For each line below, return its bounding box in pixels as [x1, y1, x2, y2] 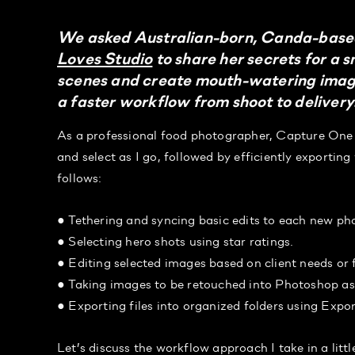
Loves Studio [57, 48, 153, 70]
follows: [57, 168, 102, 187]
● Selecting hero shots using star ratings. [57, 231, 294, 250]
